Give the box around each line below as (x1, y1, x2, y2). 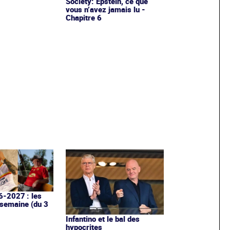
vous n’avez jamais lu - (65, 4, 145, 14)
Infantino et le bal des (65, 214, 140, 224)
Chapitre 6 (65, 12, 102, 23)
